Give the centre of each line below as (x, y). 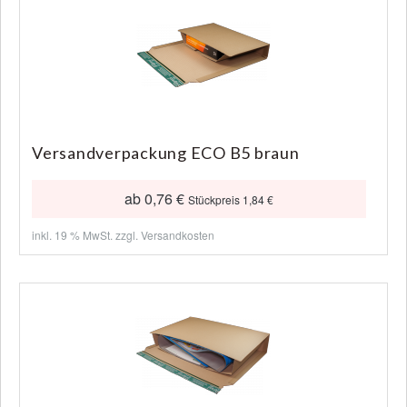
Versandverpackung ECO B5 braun (166, 153)
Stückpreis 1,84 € (231, 199)
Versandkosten (178, 235)
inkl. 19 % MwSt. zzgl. (86, 235)
